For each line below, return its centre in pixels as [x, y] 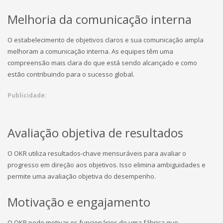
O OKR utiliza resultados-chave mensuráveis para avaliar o [97, 153]
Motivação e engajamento [79, 202]
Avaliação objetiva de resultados [95, 133]
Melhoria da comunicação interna [100, 19]
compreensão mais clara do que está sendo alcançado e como [102, 63]
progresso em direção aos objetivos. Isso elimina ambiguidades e [107, 165]
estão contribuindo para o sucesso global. [71, 74]
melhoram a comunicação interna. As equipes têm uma [90, 51]
